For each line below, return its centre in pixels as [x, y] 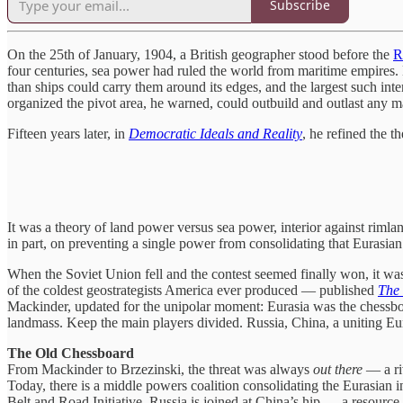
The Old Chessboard [71, 353]
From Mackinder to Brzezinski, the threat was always [160, 369]
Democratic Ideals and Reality [215, 133]
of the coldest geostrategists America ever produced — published [193, 290]
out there [338, 369]
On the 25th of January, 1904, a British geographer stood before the [200, 54]
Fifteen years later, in [68, 133]
